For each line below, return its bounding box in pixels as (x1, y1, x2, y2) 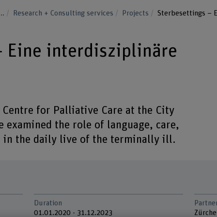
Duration (34, 199, 62, 207)
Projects (122, 9, 151, 17)
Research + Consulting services (13, 9, 115, 17)
